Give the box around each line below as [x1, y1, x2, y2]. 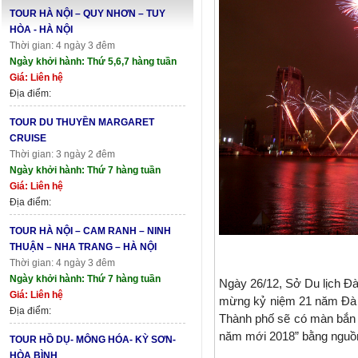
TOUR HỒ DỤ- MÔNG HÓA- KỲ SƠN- [10, 333, 176, 345]
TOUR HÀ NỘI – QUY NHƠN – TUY [10, 7, 165, 19]
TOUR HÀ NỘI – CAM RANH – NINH [10, 225, 171, 237]
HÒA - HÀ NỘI [10, 23, 73, 35]
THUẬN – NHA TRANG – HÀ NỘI [10, 241, 157, 253]
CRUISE [10, 132, 46, 144]
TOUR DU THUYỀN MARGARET [10, 116, 154, 128]
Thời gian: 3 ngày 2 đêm [10, 148, 115, 160]
